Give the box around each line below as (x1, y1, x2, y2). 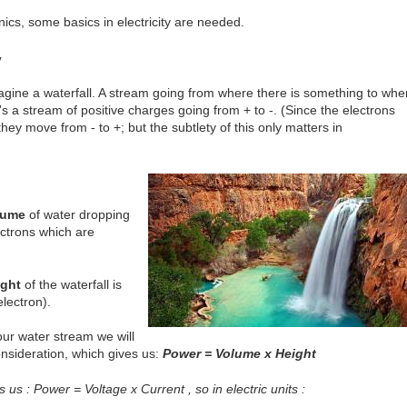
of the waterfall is (21, 276, 122, 292)
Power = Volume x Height (163, 346, 316, 362)
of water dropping (25, 207, 130, 223)
